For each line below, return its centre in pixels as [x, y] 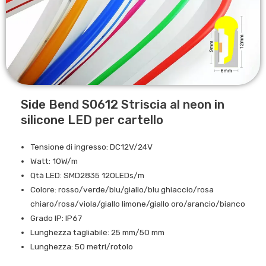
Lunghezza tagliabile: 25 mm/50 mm [98, 232]
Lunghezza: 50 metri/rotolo [82, 247]
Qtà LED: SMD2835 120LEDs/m [88, 175]
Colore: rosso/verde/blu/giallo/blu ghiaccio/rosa [122, 190]
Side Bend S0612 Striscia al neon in [123, 105]
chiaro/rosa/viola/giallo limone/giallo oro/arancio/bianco [138, 204]
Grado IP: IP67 [56, 218]
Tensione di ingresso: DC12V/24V [92, 147]
